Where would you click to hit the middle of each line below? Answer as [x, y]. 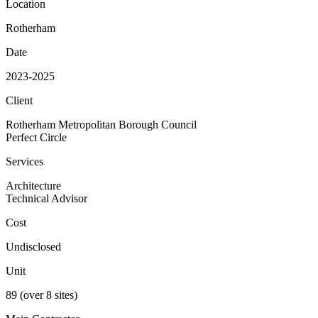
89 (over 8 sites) [42, 295]
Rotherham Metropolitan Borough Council [101, 125]
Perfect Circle [36, 138]
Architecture [33, 186]
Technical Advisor [46, 199]
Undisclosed [33, 247]
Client [19, 101]
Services [24, 162]
